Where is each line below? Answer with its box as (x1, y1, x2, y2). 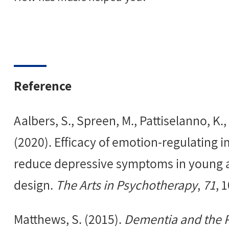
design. (14, 176, 56, 193)
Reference (14, 77, 72, 94)
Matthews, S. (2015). (14, 211, 125, 228)
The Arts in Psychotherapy (56, 176, 198, 193)
